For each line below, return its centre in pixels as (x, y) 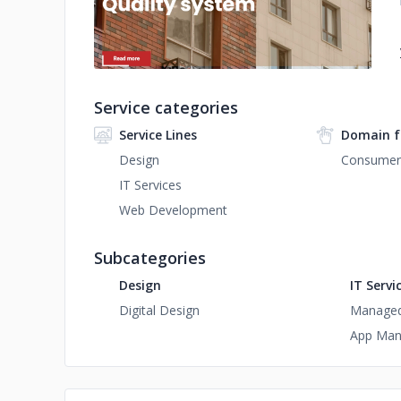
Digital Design (159, 310)
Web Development (173, 210)
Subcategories (150, 258)
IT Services (150, 185)
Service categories (166, 107)
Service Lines (158, 135)
